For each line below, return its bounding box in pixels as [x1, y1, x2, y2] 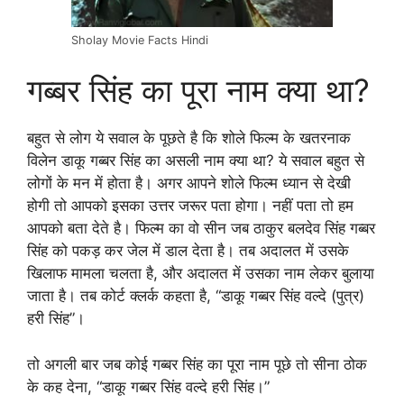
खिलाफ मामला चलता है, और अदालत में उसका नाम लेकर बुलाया [27, 264, 374, 283]
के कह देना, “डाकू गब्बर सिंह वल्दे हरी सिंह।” [27, 377, 270, 396]
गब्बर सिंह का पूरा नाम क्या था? [27, 71, 370, 110]
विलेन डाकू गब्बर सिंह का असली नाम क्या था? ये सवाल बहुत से [27, 151, 364, 170]
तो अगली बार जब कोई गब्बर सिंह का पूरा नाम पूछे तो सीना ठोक [27, 354, 367, 373]
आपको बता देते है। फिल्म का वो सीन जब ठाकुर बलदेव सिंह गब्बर [27, 219, 375, 238]
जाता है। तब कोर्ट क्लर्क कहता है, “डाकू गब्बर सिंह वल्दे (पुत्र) [27, 287, 364, 306]
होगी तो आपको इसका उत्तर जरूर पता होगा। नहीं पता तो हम [27, 197, 353, 216]
